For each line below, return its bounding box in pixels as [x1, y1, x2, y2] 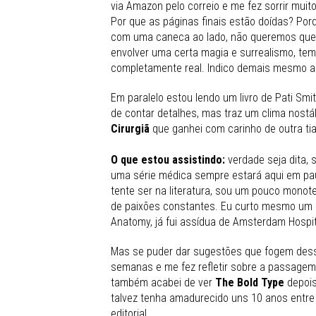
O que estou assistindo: [111, 152, 228, 166]
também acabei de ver [111, 275, 215, 289]
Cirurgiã [111, 121, 152, 135]
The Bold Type [215, 275, 287, 289]
